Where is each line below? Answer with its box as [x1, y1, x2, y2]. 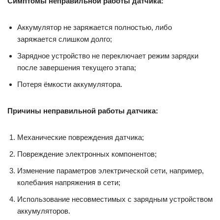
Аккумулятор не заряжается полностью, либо [17, 23, 172, 31]
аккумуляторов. [17, 206, 70, 215]
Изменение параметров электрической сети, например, [17, 166, 204, 175]
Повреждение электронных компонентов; [17, 149, 157, 158]
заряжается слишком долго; [17, 34, 112, 43]
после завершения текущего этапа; [17, 63, 136, 72]
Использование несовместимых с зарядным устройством [17, 194, 213, 203]
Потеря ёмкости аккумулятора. [17, 80, 122, 88]
